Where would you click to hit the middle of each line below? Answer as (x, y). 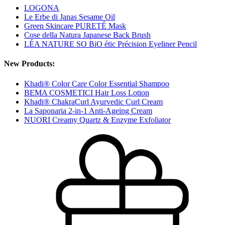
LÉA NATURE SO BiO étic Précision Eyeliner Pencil (110, 44)
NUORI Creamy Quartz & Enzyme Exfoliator (97, 120)
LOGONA (42, 8)
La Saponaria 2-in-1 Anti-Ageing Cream (88, 110)
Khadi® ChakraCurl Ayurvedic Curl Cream (93, 101)
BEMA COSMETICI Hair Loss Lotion (87, 92)
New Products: (29, 64)
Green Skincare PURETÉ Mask (75, 26)
